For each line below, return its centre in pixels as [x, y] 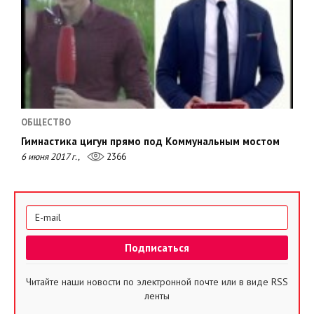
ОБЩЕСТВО [46, 122]
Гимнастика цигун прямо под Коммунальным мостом [150, 141]
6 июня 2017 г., [50, 156]
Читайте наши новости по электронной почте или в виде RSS [157, 281]
